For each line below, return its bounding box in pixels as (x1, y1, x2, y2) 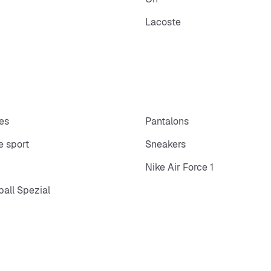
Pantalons (145, 115, 189, 128)
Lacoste (145, 15, 181, 28)
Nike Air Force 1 (145, 161, 214, 174)
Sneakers (145, 138, 186, 151)
